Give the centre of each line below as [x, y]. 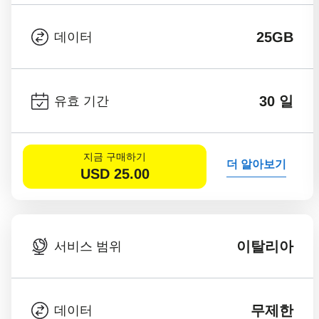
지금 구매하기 [115, 156]
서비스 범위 [88, 246]
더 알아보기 [256, 164]
